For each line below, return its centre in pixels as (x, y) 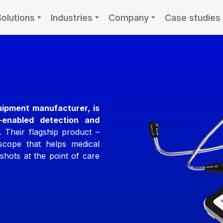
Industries (72, 17)
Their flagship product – (51, 132)
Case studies (193, 17)
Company (129, 17)
